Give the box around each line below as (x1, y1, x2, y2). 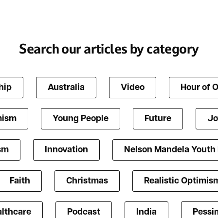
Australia (48, 83, 85, 93)
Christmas (66, 177, 108, 186)
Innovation (44, 145, 88, 155)
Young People (53, 114, 109, 124)
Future (145, 114, 171, 124)
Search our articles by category (19, 40, 199, 58)
